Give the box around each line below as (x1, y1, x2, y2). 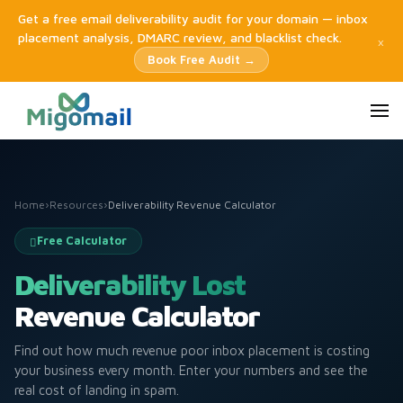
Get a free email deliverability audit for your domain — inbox (18, 11, 368, 26)
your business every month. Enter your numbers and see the (14, 363, 368, 378)
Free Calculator (37, 234, 127, 247)
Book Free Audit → (148, 52, 255, 67)
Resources (49, 198, 103, 211)
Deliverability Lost (14, 267, 246, 301)
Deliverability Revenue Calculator (108, 198, 276, 211)
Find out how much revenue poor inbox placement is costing (14, 343, 370, 358)
